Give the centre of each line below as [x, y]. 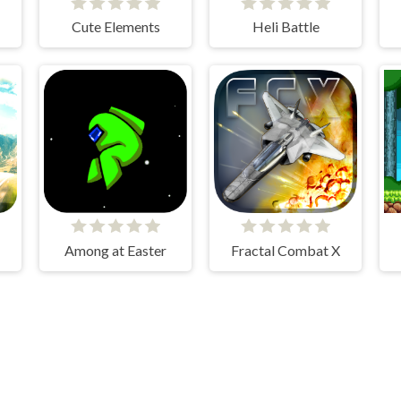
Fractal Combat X [286, 250]
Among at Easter [115, 250]
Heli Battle [286, 27]
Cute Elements [115, 27]
